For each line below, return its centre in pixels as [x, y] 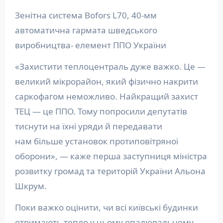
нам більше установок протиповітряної [96, 141]
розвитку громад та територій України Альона [110, 171]
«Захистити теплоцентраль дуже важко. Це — [110, 67]
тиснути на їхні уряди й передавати [88, 126]
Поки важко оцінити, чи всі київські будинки [106, 208]
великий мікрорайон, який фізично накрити [106, 82]
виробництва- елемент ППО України [90, 45]
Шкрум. [32, 186]
